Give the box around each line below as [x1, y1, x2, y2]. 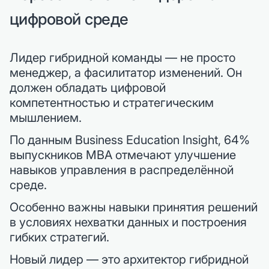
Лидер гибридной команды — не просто [10, 50, 235, 65]
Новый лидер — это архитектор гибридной [10, 252, 249, 267]
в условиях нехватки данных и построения [10, 214, 247, 229]
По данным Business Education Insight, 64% [10, 132, 250, 147]
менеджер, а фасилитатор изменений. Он [10, 65, 242, 80]
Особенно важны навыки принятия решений [10, 199, 258, 214]
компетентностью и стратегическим [10, 95, 214, 110]
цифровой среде [10, 9, 128, 28]
